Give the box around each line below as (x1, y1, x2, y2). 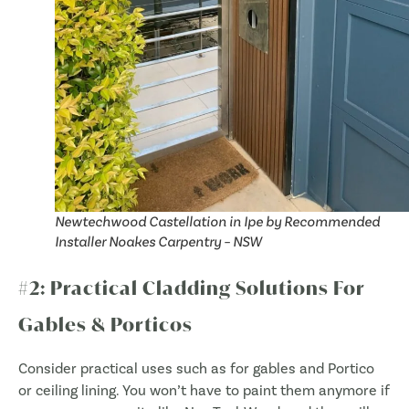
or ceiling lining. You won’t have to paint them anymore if (18, 382, 390, 400)
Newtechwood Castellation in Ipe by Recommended (55, 213, 380, 231)
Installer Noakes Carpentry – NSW (55, 233, 262, 251)
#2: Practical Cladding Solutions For (18, 276, 365, 301)
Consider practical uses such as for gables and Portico (18, 360, 374, 378)
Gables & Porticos (18, 312, 193, 338)
